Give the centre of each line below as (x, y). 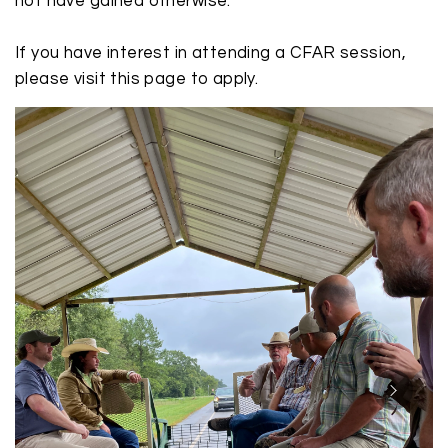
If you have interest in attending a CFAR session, (211, 53)
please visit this (80, 79)
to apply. (222, 79)
